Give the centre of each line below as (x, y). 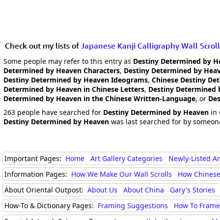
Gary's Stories (192, 190)
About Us (102, 190)
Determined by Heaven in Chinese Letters (74, 89)
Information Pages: (37, 174)
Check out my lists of (43, 46)
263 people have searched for (53, 112)
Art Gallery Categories (126, 158)
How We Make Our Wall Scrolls (122, 174)
